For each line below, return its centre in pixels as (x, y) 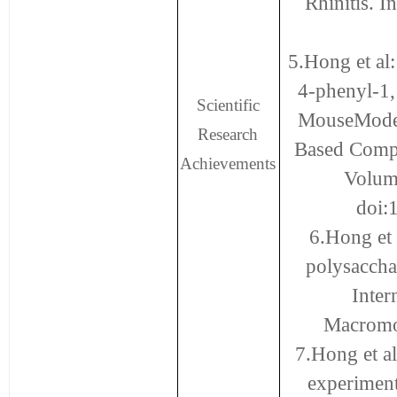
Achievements (228, 163)
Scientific (228, 105)
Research (228, 134)
